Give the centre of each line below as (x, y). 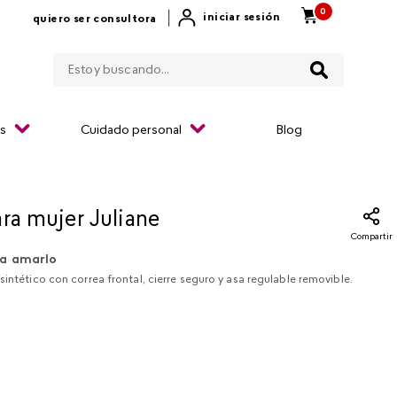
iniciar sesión (241, 18)
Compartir (372, 237)
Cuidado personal (131, 131)
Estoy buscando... (257, 53)
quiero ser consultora (94, 19)
